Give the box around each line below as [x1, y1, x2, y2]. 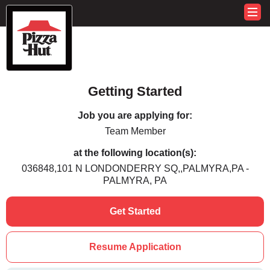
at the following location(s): [74, 148, 196, 158]
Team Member [104, 126, 166, 136]
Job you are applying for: [78, 110, 192, 121]
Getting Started [88, 84, 182, 99]
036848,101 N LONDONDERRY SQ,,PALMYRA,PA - [21, 163, 249, 174]
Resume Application [89, 242, 181, 252]
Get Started [109, 206, 161, 216]
